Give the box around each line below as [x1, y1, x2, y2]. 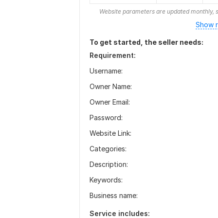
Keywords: [90, 176, 123, 184]
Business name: [90, 191, 138, 200]
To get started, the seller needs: [90, 38, 203, 46]
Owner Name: [90, 82, 132, 91]
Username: [90, 67, 123, 75]
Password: [90, 113, 123, 122]
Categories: [90, 145, 127, 153]
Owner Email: [90, 98, 130, 106]
